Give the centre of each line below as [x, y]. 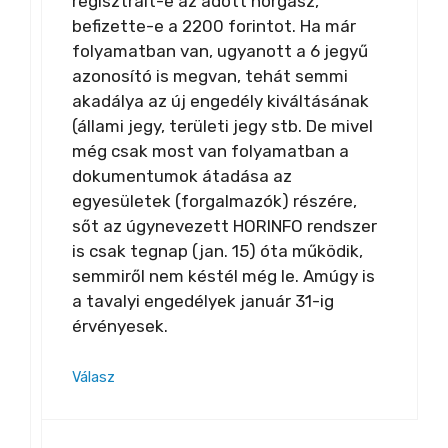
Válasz [93, 377]
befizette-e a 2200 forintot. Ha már [214, 25]
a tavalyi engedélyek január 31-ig [203, 300]
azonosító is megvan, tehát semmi [210, 75]
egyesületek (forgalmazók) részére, [214, 200]
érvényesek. [120, 325]
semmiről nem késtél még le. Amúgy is [223, 275]
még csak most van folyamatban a [210, 150]
